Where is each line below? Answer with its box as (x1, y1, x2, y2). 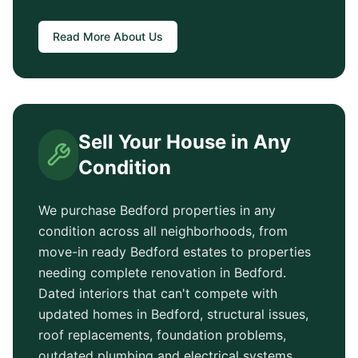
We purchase (38, 202, 120, 218)
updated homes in (38, 306, 151, 322)
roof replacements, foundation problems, (38, 327, 286, 343)
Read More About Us (53, 30, 163, 43)
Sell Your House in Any (78, 130, 291, 153)
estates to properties (179, 244, 311, 260)
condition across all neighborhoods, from (38, 223, 288, 239)
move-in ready (38, 244, 130, 260)
